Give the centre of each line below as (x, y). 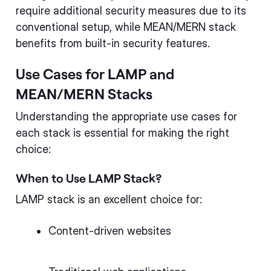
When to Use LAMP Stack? (89, 178)
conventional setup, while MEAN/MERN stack (126, 27)
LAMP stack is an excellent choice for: (109, 199)
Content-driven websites (110, 230)
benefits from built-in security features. (113, 43)
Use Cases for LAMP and (95, 73)
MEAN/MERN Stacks (84, 93)
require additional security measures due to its (131, 10)
